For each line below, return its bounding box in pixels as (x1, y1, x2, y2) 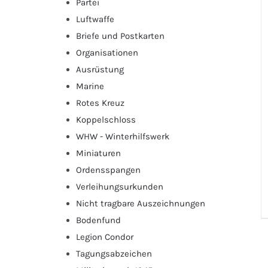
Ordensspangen (76, 164, 141, 175)
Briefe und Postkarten (76, 30, 165, 41)
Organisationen (76, 47, 138, 58)
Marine (76, 80, 104, 92)
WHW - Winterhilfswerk (76, 130, 169, 142)
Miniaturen (76, 147, 121, 159)
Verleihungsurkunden (76, 181, 163, 192)
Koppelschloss (76, 114, 136, 125)
